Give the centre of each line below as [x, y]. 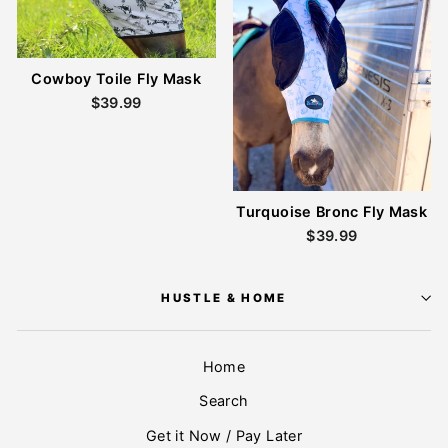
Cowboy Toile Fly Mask [116, 79]
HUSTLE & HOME [224, 298]
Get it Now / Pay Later [224, 435]
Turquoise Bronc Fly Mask [332, 211]
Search [224, 401]
